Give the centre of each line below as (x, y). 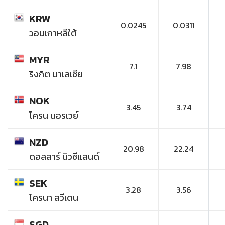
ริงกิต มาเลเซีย (56, 74)
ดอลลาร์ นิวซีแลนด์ (64, 157)
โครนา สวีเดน (54, 198)
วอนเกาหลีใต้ (53, 33)
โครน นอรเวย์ (54, 116)
